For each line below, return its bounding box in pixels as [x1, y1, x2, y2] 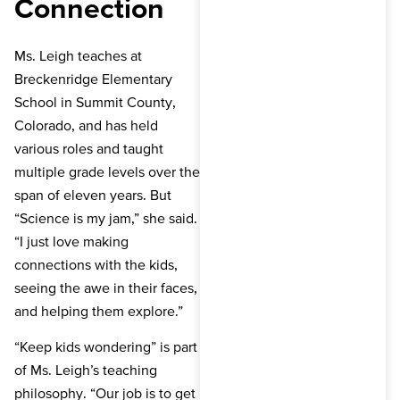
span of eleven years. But [14, 186, 171, 203]
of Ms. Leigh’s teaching [14, 361, 157, 378]
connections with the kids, [14, 255, 178, 272]
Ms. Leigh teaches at [14, 46, 142, 63]
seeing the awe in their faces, [14, 279, 197, 296]
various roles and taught [14, 139, 163, 156]
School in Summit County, [14, 93, 176, 110]
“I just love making [14, 232, 129, 249]
